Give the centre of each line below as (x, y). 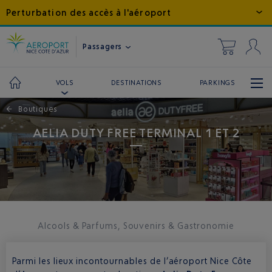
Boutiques (38, 109)
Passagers (104, 46)
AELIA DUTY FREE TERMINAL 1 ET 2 (136, 133)
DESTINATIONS (137, 82)
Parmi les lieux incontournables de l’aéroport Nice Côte (132, 261)
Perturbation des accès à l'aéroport (89, 12)
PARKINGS (217, 82)
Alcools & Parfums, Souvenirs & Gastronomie (136, 226)
